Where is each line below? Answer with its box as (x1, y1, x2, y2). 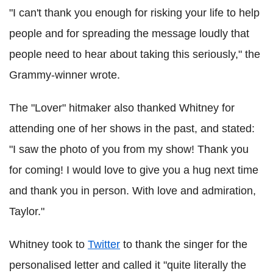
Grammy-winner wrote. (9, 69, 120, 81)
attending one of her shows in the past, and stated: (9, 122, 255, 135)
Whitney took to (9, 238, 88, 250)
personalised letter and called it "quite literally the (9, 259, 246, 271)
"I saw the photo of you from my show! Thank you (9, 143, 249, 155)
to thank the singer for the (120, 238, 247, 250)
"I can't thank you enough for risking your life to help (9, 7, 260, 19)
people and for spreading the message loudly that (9, 27, 249, 40)
